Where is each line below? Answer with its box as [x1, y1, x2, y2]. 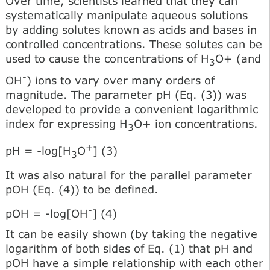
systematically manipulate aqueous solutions [5, 8, 248, 22]
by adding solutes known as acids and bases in [5, 23, 257, 37]
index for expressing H [5, 116, 128, 130]
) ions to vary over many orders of [27, 73, 215, 87]
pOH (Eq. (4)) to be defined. [5, 182, 159, 196]
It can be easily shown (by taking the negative [5, 227, 257, 240]
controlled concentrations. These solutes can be [5, 37, 262, 51]
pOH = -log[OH [5, 206, 88, 220]
